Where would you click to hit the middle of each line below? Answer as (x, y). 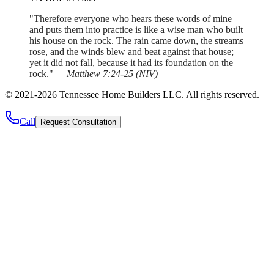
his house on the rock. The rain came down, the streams (136, 40)
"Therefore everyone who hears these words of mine (131, 18)
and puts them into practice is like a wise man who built (136, 29)
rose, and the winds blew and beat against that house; (131, 51)
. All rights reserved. (220, 94)
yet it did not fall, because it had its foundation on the (131, 62)
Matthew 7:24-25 (100, 73)
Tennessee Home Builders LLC (120, 94)
